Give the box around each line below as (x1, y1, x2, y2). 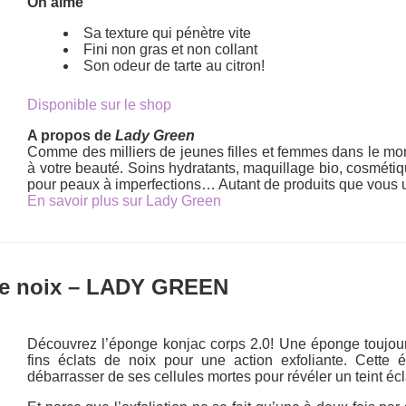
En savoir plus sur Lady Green (27, 192, 222, 208)
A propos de (27, 127, 116, 143)
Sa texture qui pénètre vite (83, 24, 252, 41)
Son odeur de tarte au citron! (83, 57, 266, 73)
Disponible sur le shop (27, 96, 172, 112)
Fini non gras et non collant (83, 41, 258, 57)
